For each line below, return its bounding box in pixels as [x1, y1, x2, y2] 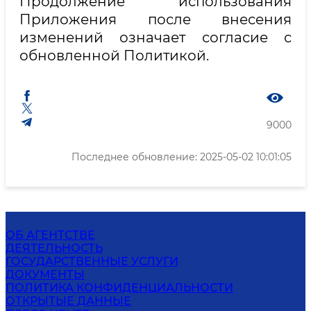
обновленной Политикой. [19, 47, 209, 64]
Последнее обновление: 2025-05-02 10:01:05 [72, 150, 292, 163]
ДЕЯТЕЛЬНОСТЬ [6, 241, 103, 255]
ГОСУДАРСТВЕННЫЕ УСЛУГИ [6, 254, 178, 268]
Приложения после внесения [19, 10, 292, 28]
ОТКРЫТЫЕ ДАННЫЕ [6, 294, 131, 308]
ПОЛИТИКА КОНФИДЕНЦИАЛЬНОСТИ [6, 280, 233, 294]
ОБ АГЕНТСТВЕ [6, 228, 95, 242]
